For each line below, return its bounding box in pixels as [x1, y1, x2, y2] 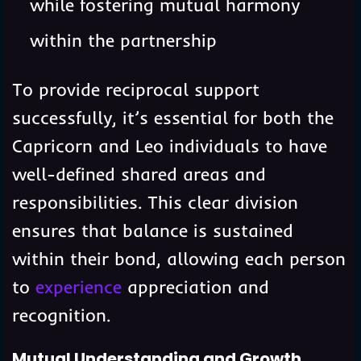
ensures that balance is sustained [11, 218, 293, 242]
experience [35, 275, 122, 298]
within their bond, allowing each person [11, 247, 346, 270]
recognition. [11, 303, 110, 326]
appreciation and [121, 275, 269, 298]
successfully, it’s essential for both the [11, 106, 334, 129]
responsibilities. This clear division [11, 190, 298, 214]
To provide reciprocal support [11, 77, 259, 101]
